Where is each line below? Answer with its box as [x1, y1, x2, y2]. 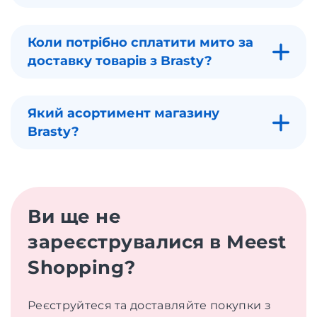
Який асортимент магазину [28, 105, 219, 121]
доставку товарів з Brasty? [28, 53, 212, 69]
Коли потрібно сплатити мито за [28, 35, 253, 50]
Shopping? [28, 256, 136, 279]
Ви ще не [28, 205, 122, 228]
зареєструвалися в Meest [28, 231, 287, 253]
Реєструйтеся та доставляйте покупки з [28, 299, 271, 312]
